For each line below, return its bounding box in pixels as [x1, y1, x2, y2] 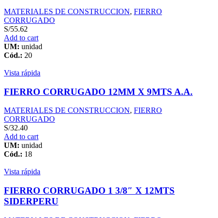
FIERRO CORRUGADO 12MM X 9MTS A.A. [4, 86, 193, 97]
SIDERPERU [4, 196, 58, 207]
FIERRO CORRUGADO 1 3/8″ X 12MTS [4, 185, 175, 196]
